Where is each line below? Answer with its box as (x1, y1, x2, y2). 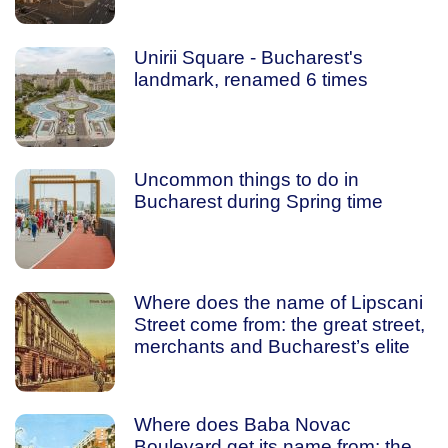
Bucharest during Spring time (133, 191, 383, 212)
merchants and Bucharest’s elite (133, 335, 410, 357)
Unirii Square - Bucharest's (133, 46, 363, 68)
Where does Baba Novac (133, 414, 351, 435)
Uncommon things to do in (133, 169, 359, 190)
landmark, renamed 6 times (133, 68, 368, 90)
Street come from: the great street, (133, 313, 425, 335)
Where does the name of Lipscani (133, 291, 423, 313)
